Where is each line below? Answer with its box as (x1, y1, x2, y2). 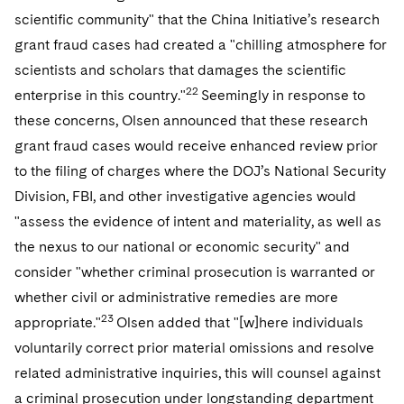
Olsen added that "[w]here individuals (116, 314, 363, 331)
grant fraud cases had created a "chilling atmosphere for (14, 36, 387, 53)
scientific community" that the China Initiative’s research (14, 11, 380, 28)
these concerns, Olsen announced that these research (14, 112, 368, 129)
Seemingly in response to (201, 87, 365, 104)
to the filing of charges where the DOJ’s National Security (14, 162, 386, 179)
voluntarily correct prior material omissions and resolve (14, 339, 374, 356)
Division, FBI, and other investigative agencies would (14, 188, 356, 205)
